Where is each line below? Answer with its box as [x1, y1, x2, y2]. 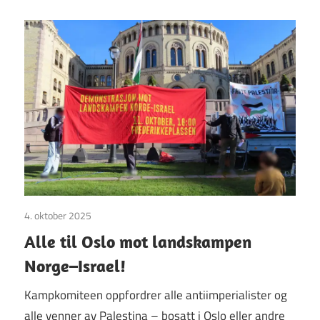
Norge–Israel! [24, 255, 126, 277]
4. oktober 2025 [24, 208, 91, 224]
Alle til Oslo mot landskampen [24, 231, 251, 253]
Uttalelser [91, 208, 133, 224]
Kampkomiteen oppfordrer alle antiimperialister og [24, 285, 287, 304]
